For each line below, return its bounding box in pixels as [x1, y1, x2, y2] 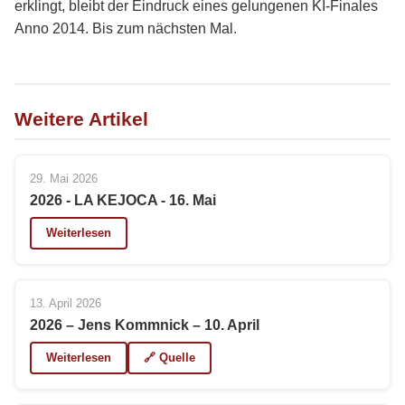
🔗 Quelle [144, 351, 195, 364]
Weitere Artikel [14, 108, 148, 129]
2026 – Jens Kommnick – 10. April [30, 317, 259, 333]
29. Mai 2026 [30, 172, 98, 185]
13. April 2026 [30, 297, 101, 310]
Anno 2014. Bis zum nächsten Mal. [14, 21, 237, 36]
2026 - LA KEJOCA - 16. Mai [30, 193, 216, 208]
